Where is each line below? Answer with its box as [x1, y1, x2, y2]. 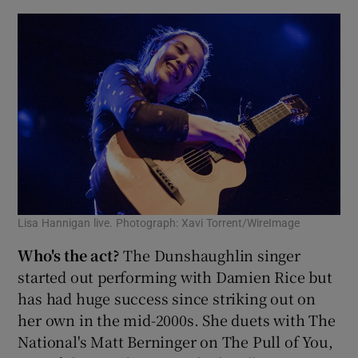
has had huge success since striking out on [18, 287, 316, 308]
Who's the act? [18, 244, 124, 265]
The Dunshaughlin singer [123, 244, 300, 265]
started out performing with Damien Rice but [18, 265, 332, 287]
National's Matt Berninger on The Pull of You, [18, 330, 333, 352]
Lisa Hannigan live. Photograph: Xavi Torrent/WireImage [18, 217, 300, 229]
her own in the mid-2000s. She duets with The [18, 308, 336, 330]
